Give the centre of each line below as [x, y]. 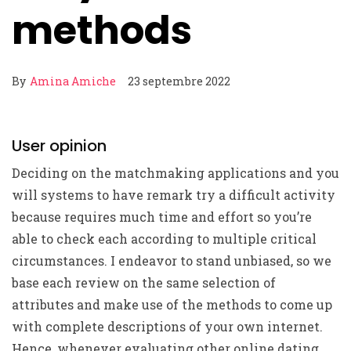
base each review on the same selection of [144, 282]
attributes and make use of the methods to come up [172, 304]
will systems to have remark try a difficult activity [174, 195]
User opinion [59, 146]
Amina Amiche [73, 81]
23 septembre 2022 [179, 81]
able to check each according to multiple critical [164, 239]
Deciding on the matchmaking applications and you [175, 173]
